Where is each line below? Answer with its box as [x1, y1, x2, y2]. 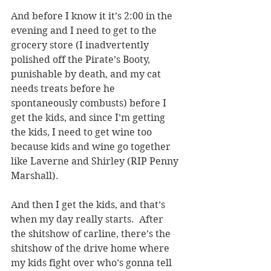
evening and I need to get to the [11, 24, 159, 36]
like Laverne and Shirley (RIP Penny [11, 155, 181, 167]
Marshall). [11, 169, 59, 181]
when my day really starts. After [11, 213, 166, 225]
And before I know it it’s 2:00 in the [11, 10, 175, 22]
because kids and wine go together [11, 140, 173, 152]
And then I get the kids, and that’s [11, 198, 168, 211]
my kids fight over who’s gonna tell [11, 256, 174, 269]
